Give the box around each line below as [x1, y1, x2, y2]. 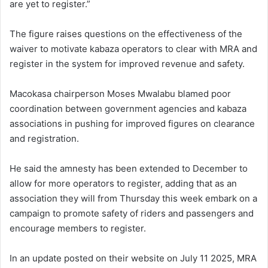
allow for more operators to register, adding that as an [10, 177, 237, 189]
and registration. [10, 132, 79, 144]
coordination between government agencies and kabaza [10, 102, 246, 114]
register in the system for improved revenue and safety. [10, 57, 245, 69]
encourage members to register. [10, 222, 146, 234]
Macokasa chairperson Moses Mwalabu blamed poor [10, 87, 231, 99]
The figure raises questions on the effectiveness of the [10, 28, 242, 39]
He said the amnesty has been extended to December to [10, 162, 248, 174]
